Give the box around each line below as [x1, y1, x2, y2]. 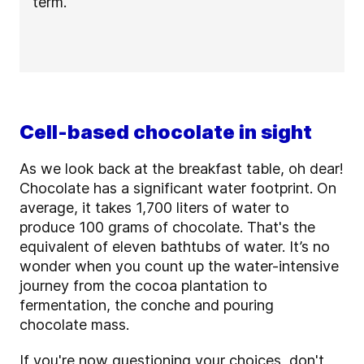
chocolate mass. [19, 316, 129, 334]
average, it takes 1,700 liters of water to [19, 199, 289, 217]
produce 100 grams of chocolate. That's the [19, 219, 315, 236]
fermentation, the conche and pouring [19, 297, 274, 314]
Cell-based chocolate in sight [19, 120, 312, 145]
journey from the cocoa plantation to [19, 277, 267, 295]
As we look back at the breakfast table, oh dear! [19, 160, 344, 178]
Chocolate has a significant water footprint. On [19, 180, 336, 197]
